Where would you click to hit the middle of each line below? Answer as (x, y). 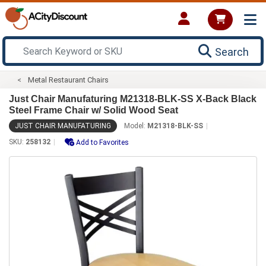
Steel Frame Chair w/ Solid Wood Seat (94, 110)
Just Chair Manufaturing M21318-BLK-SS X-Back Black (133, 99)
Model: (136, 126)
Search (232, 52)
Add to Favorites (102, 142)
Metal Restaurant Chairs (69, 80)
